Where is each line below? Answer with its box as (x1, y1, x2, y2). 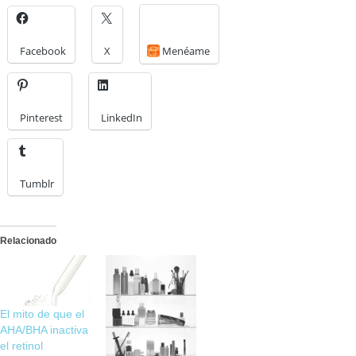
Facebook (20, 43, 66, 58)
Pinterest (20, 110, 63, 125)
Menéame (162, 43, 210, 58)
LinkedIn (101, 110, 142, 125)
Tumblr (20, 176, 54, 191)
